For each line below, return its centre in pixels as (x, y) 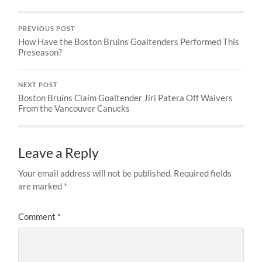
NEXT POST (38, 85)
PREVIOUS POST (47, 28)
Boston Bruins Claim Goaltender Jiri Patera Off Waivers (126, 97)
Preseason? (40, 52)
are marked (41, 186)
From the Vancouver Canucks (74, 108)
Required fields (203, 173)
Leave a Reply (59, 153)
